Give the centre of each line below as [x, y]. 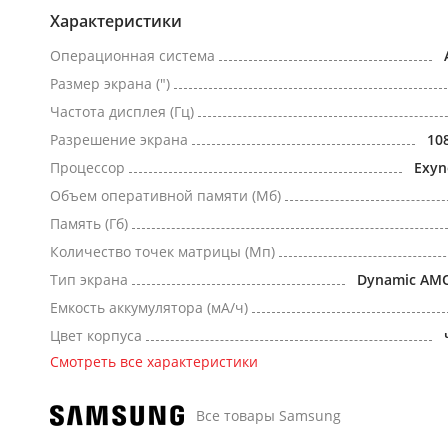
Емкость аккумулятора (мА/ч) [149, 307]
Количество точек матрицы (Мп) [162, 251]
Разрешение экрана [119, 139]
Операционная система [132, 55]
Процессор [87, 167]
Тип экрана [89, 279]
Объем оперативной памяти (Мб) [165, 195]
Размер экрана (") [110, 83]
